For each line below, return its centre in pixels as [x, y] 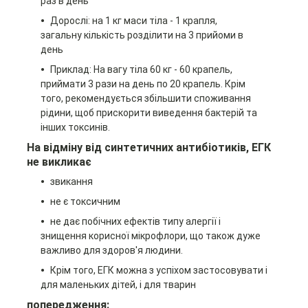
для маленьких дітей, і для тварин [118, 285]
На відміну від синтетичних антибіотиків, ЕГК [148, 148]
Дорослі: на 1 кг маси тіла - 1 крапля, [133, 21]
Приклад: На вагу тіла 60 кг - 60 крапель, [141, 70]
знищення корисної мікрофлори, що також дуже [150, 236]
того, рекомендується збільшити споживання [145, 99]
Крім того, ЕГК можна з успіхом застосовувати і [158, 271]
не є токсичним [85, 202]
